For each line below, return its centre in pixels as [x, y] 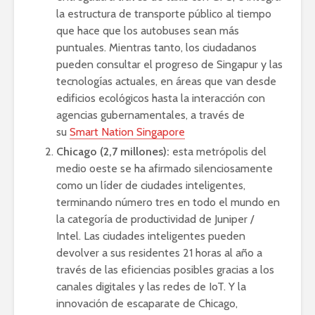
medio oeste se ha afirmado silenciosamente [165, 168]
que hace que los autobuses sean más [148, 30]
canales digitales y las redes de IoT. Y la [151, 286]
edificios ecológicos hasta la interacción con [161, 98]
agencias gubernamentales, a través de [150, 115]
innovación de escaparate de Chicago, [147, 303]
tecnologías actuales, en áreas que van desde [166, 81]
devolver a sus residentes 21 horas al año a [159, 252]
